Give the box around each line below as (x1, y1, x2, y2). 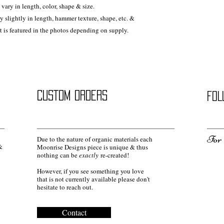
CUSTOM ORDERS (37, 89, 107, 100)
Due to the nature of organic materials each (37, 134, 152, 143)
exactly (79, 150, 98, 159)
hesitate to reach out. (37, 182, 93, 191)
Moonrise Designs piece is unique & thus (37, 142, 148, 151)
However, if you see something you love (37, 166, 144, 175)
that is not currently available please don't (37, 174, 150, 183)
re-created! (98, 150, 129, 159)
